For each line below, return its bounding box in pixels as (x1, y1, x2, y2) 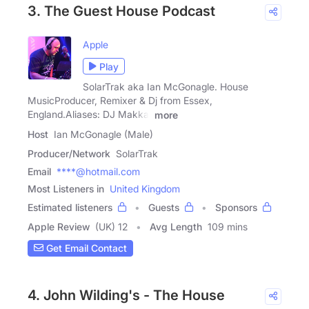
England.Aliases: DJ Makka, (28, 108, 152, 121)
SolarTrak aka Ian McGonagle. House (83, 81, 248, 93)
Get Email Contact (43, 242, 127, 255)
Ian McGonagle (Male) (54, 128, 153, 140)
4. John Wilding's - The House (28, 286, 225, 303)
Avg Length (150, 220, 202, 232)
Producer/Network (28, 147, 110, 159)
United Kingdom (110, 182, 180, 195)
